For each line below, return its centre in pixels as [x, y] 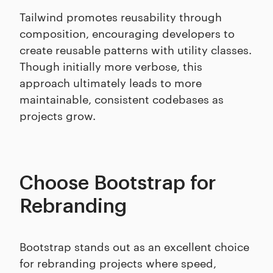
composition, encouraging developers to [127, 33]
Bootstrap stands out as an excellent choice [134, 246]
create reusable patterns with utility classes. [136, 49]
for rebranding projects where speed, [118, 263]
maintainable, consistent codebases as [122, 99]
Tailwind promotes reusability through [121, 16]
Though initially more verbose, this [111, 66]
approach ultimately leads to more [111, 82]
